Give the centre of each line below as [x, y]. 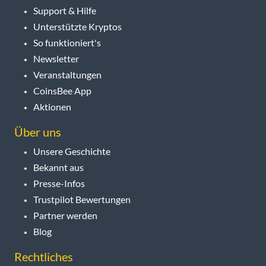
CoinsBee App [62, 90]
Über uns [38, 132]
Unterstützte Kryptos [77, 26]
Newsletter [56, 58]
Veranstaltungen [67, 74]
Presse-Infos [59, 183]
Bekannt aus [58, 167]
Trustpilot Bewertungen [82, 199]
